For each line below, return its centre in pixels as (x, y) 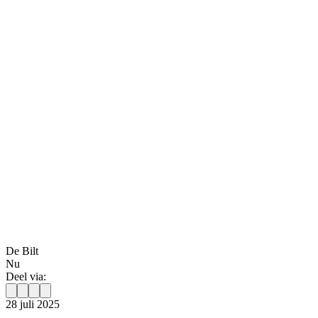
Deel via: (26, 276)
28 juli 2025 (33, 304)
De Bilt (22, 251)
